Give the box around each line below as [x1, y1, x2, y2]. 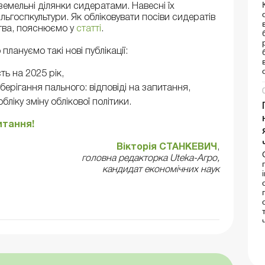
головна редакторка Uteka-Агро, [81, 154, 219, 163]
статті [76, 24, 101, 33]
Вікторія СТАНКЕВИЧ [116, 143, 217, 152]
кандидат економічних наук [102, 166, 219, 174]
